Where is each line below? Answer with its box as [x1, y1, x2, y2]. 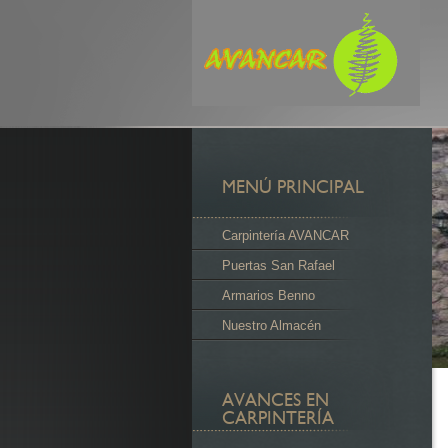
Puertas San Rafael [222, 258, 335, 273]
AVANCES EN [222, 389, 329, 410]
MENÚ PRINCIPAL [222, 176, 364, 197]
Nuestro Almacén [222, 318, 321, 333]
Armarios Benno [222, 288, 315, 303]
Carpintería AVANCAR [222, 228, 349, 243]
